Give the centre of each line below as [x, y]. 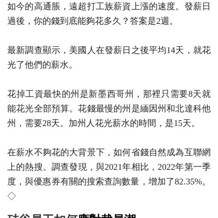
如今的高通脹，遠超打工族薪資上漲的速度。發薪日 [109, 6]
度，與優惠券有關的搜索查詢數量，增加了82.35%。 [109, 181]
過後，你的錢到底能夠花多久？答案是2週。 [93, 21]
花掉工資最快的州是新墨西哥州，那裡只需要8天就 [109, 94]
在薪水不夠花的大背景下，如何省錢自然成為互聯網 [109, 152]
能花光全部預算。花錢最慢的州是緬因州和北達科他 [109, 108]
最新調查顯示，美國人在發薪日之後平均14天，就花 [109, 50]
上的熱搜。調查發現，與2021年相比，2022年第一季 [109, 167]
